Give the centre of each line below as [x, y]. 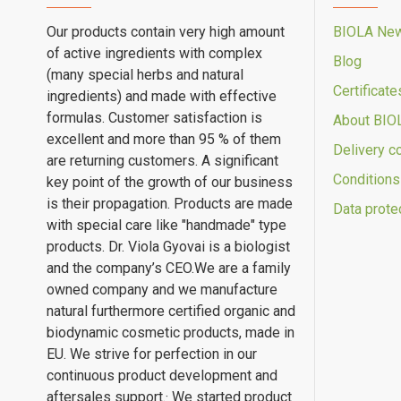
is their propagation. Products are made [170, 204]
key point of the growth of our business [170, 183]
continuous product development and [162, 376]
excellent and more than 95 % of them [164, 140]
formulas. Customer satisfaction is [154, 118]
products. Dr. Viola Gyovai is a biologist [168, 247]
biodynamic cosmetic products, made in [171, 333]
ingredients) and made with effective [162, 97]
